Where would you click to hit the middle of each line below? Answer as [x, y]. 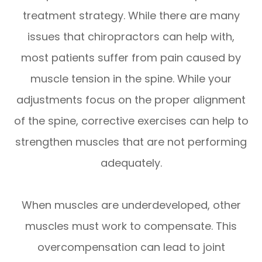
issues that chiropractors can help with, [131, 36]
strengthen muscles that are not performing [131, 142]
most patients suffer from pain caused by [131, 57]
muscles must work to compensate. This [131, 226]
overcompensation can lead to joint [131, 247]
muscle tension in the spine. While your [131, 78]
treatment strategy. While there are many [131, 15]
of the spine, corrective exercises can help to [131, 120]
